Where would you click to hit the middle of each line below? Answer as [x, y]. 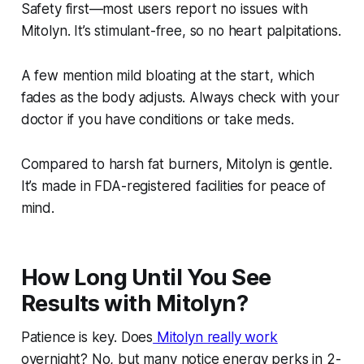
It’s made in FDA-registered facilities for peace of [173, 186]
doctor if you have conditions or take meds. [157, 120]
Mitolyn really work [215, 338]
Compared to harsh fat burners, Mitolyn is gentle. [176, 165]
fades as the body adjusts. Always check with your [180, 98]
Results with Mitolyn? [134, 304]
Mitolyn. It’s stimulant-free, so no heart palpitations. [181, 31]
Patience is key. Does [87, 338]
